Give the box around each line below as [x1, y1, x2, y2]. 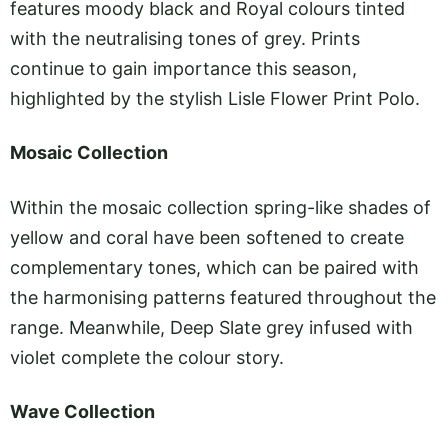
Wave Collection [10, 401, 155, 423]
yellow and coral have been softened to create [10, 226, 404, 248]
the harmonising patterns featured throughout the [10, 286, 436, 308]
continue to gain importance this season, [10, 58, 357, 80]
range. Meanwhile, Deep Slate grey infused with [10, 316, 413, 338]
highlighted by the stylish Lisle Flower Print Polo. [10, 88, 420, 110]
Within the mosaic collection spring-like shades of [10, 196, 431, 218]
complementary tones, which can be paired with [10, 256, 419, 278]
